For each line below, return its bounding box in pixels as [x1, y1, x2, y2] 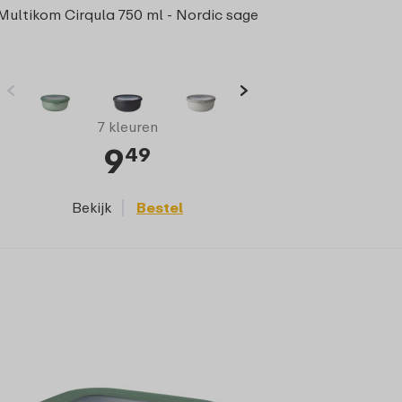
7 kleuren [97, 117, 158, 135]
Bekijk [72, 197, 111, 216]
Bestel [136, 197, 183, 216]
